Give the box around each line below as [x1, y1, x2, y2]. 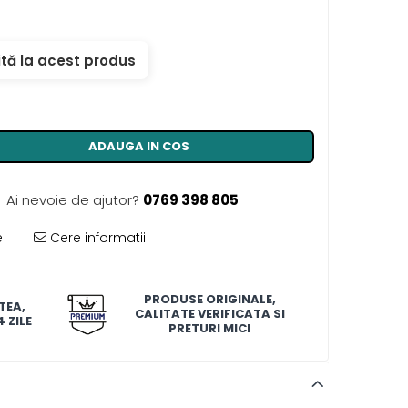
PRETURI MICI [168, 320, 251, 337]
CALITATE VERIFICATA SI [134, 305, 285, 322]
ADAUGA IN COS [87, 138, 189, 155]
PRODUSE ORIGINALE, [143, 291, 276, 308]
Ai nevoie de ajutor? [6, 190, 140, 209]
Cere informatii [46, 229, 147, 247]
